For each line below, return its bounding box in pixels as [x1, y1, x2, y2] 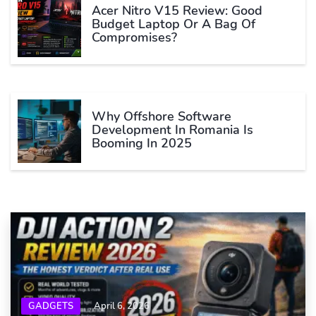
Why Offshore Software [92, 108, 231, 126]
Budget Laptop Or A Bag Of [92, 16, 255, 33]
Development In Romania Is [92, 121, 253, 139]
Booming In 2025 [92, 135, 192, 152]
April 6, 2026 [94, 299, 150, 312]
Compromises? [92, 29, 177, 47]
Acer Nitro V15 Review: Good [92, 2, 262, 20]
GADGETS [28, 299, 73, 312]
